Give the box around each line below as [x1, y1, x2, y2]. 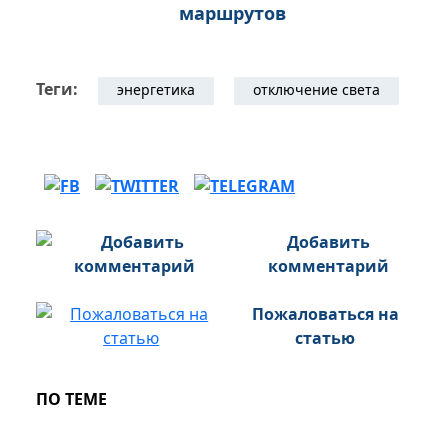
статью [295, 327, 356, 350]
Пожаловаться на [251, 303, 399, 326]
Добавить [286, 231, 370, 254]
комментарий [267, 255, 389, 278]
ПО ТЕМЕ [36, 388, 107, 411]
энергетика [117, 80, 195, 100]
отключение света [253, 80, 380, 100]
